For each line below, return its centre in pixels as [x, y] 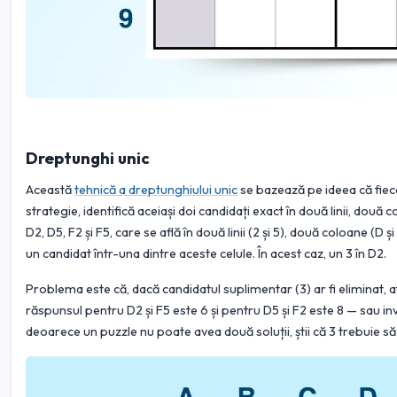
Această [50, 189]
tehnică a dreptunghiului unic [156, 189]
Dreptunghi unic [88, 158]
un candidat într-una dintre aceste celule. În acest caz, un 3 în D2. [206, 253]
